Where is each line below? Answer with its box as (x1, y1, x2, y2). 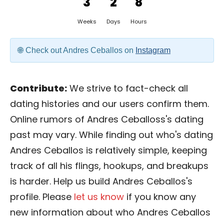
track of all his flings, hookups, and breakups (10, 159, 208, 172)
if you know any (124, 190, 196, 203)
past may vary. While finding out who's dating (10, 128, 213, 141)
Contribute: (10, 82, 67, 94)
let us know (74, 190, 124, 203)
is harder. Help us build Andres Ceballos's (10, 175, 192, 187)
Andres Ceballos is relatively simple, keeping (10, 144, 207, 156)
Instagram (135, 46, 170, 54)
